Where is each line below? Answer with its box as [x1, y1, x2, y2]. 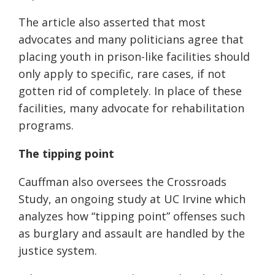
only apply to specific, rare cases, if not [18, 66, 226, 82]
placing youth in [18, 49, 107, 64]
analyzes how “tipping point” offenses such [18, 209, 245, 224]
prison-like [107, 49, 163, 64]
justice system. [18, 243, 99, 258]
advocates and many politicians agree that [18, 32, 244, 47]
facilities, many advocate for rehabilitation [18, 101, 244, 116]
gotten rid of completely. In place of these [18, 83, 242, 99]
